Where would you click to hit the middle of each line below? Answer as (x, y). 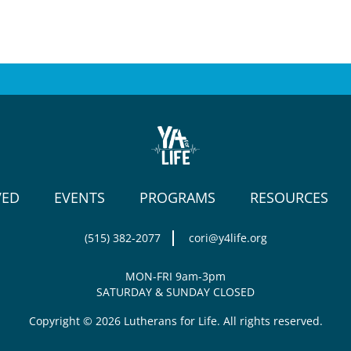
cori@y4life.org (228, 237)
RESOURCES (289, 197)
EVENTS (79, 197)
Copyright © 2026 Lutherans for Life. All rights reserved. (175, 320)
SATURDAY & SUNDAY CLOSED (175, 291)
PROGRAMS (177, 197)
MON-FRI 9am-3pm (175, 276)
